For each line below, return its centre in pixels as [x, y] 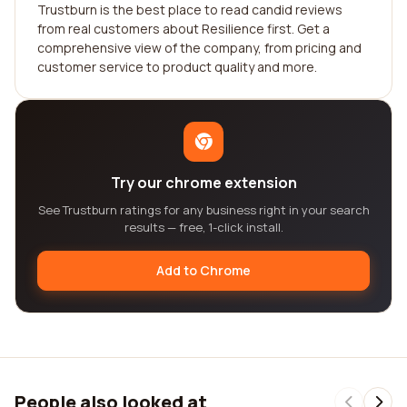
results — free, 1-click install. [203, 227]
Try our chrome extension [203, 183]
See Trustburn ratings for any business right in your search [203, 210]
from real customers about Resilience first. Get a [184, 29]
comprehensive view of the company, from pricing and [199, 48]
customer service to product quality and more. [177, 67]
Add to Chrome [203, 270]
